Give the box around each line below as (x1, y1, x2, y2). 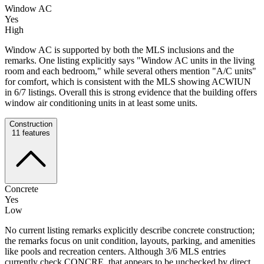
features (20, 128, 50, 137)
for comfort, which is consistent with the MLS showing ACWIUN (5, 76, 251, 87)
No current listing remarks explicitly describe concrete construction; (5, 225, 255, 235)
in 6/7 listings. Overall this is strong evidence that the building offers (5, 87, 257, 97)
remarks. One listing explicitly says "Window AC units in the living (5, 55, 255, 65)
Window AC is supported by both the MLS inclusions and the (5, 44, 234, 55)
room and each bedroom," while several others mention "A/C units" (5, 65, 256, 76)
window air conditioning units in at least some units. (5, 97, 197, 108)
